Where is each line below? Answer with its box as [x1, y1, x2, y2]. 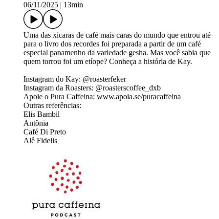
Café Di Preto [23, 128, 66, 136]
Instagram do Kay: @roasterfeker [23, 75, 126, 84]
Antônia [23, 119, 48, 128]
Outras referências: [23, 101, 81, 110]
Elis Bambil [23, 110, 60, 119]
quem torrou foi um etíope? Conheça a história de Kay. [23, 57, 192, 66]
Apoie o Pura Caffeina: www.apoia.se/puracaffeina [23, 92, 181, 101]
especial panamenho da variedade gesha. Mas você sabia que [23, 48, 211, 57]
